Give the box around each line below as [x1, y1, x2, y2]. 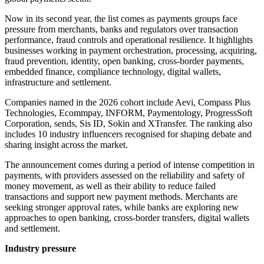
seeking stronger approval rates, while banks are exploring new [5, 202, 239, 213]
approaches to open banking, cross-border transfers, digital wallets [5, 213, 249, 223]
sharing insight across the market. [5, 140, 128, 150]
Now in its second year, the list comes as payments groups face [5, 14, 237, 24]
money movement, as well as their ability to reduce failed [5, 181, 216, 192]
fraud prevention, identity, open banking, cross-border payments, [5, 56, 244, 67]
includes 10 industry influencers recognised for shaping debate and [5, 129, 252, 140]
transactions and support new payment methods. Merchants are [5, 192, 237, 202]
